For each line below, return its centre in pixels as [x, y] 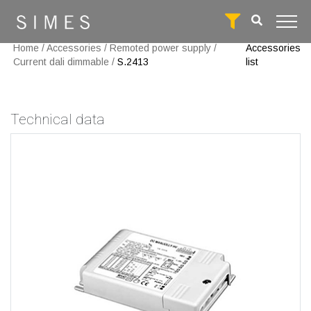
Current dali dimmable [61, 62]
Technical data [58, 119]
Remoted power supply [160, 48]
